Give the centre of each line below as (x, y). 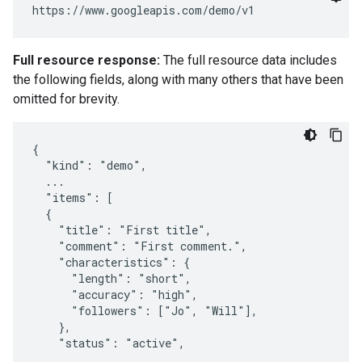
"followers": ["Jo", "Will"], (145, 311)
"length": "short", (112, 278)
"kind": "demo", (90, 165)
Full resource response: (86, 60)
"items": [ (73, 198)
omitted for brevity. (66, 99)
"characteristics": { (111, 262)
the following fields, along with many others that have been (178, 80)
